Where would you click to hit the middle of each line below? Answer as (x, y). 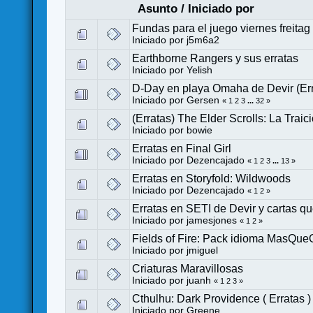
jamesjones (212, 220)
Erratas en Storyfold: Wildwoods (212, 178)
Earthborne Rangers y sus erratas (216, 58)
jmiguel (203, 250)
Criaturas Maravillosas (188, 268)
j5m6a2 (203, 40)
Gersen (203, 100)
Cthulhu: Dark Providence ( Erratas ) (222, 298)
